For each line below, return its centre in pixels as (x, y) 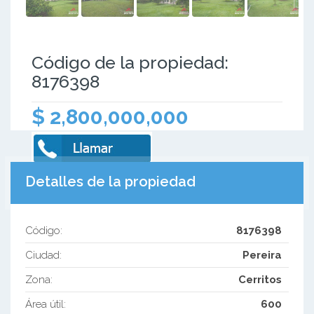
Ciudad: (43, 255)
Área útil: (45, 305)
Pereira (262, 255)
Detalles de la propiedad (110, 181)
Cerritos (260, 280)
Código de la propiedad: (130, 62)
